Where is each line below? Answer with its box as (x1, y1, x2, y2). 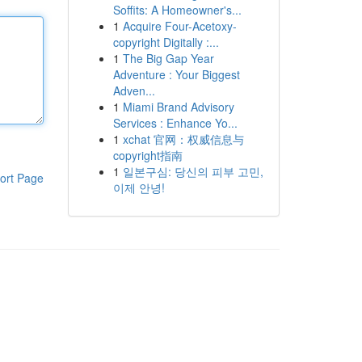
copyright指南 (112, 147, 183, 163)
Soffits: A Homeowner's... (112, 2, 242, 18)
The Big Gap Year (122, 50, 214, 66)
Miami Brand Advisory (122, 99, 234, 115)
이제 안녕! (112, 179, 165, 196)
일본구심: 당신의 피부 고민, (122, 163, 263, 179)
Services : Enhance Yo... (112, 115, 238, 131)
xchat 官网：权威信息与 (122, 131, 244, 147)
